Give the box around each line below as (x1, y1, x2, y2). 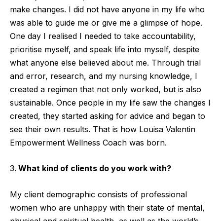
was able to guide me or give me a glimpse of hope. (10, 17, 202, 28)
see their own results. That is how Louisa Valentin (10, 124, 195, 134)
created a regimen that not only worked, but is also (10, 84, 201, 94)
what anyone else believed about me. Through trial (10, 57, 201, 68)
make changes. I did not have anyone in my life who (10, 4, 205, 14)
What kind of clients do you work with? (18, 163, 171, 174)
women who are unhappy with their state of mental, (10, 202, 205, 213)
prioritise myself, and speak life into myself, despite (10, 44, 199, 54)
